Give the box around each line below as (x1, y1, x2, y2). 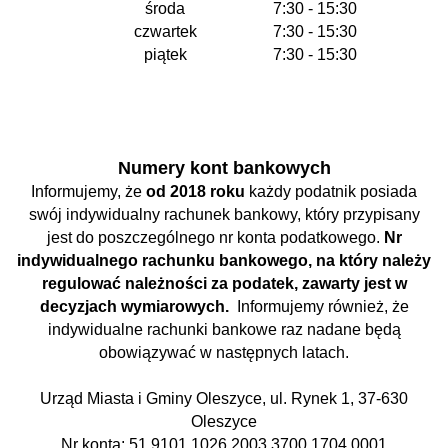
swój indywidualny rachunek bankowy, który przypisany (28, 206, 420, 223)
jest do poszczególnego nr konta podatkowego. (46, 229, 384, 246)
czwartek (133, 23, 197, 40)
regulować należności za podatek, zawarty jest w (41, 275, 407, 292)
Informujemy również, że (228, 298, 409, 315)
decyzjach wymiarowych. (39, 298, 229, 315)
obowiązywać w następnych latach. (99, 344, 349, 361)
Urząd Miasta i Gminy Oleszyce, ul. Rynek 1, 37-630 (40, 390, 408, 407)
